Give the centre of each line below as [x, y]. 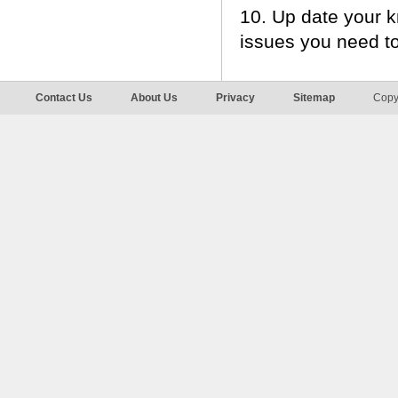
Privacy [235, 98]
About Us [154, 98]
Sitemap [314, 98]
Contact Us [64, 98]
